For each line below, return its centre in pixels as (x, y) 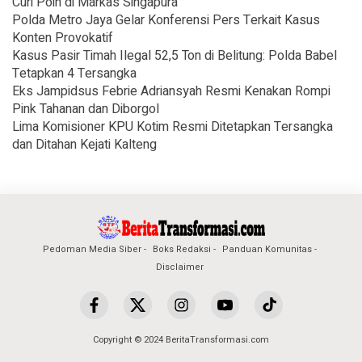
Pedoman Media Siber (92, 249)
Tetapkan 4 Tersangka (74, 73)
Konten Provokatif (63, 38)
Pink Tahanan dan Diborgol (86, 109)
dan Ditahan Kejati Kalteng (84, 144)
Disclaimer (179, 267)
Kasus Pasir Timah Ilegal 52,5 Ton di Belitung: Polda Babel (175, 55)
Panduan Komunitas (267, 249)
